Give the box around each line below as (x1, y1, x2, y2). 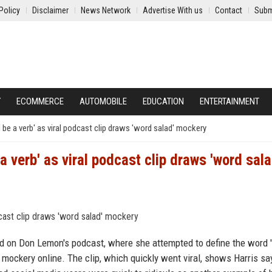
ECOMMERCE (16, 96, 64, 107)
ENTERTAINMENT (200, 96, 259, 107)
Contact (215, 5, 242, 15)
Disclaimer (32, 5, 69, 15)
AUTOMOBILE (80, 96, 127, 107)
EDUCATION (143, 96, 184, 107)
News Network (81, 5, 131, 15)
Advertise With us (143, 5, 203, 15)
